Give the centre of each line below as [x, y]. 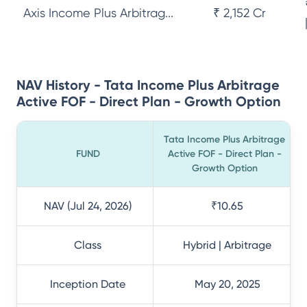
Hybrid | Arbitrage [227, 245]
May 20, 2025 [227, 284]
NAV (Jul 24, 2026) [88, 206]
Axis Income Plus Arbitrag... [98, 13]
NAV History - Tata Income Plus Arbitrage [148, 85]
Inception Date [88, 284]
